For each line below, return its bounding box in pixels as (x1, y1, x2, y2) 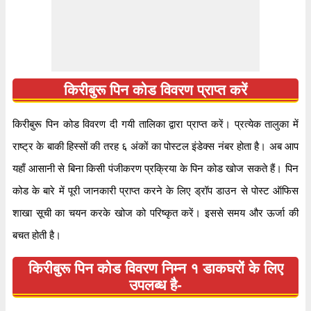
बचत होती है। (12, 230, 61, 241)
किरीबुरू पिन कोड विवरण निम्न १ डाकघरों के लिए (28, 260, 283, 276)
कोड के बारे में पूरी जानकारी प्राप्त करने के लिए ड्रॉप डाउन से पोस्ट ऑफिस (12, 185, 299, 196)
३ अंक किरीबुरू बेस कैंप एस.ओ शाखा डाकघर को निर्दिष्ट (74, 10, 292, 21)
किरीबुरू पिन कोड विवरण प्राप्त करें (64, 82, 247, 98)
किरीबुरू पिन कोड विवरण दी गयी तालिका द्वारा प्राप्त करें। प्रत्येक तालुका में (12, 119, 299, 130)
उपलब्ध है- (129, 277, 182, 293)
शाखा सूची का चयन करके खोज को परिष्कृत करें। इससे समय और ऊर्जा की (12, 208, 299, 219)
